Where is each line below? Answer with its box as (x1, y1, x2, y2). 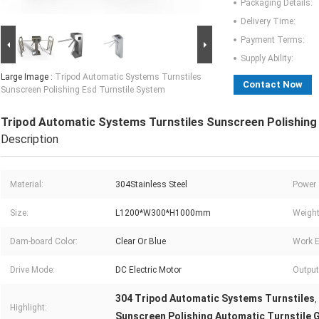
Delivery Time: (241, 16, 296, 27)
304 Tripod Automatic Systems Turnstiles (115, 293, 315, 305)
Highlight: (10, 303, 47, 313)
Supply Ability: (241, 53, 293, 64)
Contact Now (243, 79, 303, 90)
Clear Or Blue (115, 236, 166, 247)
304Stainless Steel (115, 179, 187, 190)
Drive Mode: (10, 265, 55, 276)
